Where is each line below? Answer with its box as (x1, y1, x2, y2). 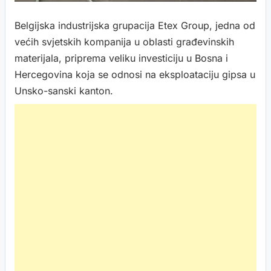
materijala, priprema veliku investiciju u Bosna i (15, 52, 228, 64)
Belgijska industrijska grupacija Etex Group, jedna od (15, 19, 255, 31)
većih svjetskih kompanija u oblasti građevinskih (15, 36, 234, 48)
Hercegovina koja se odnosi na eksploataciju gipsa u (15, 68, 255, 80)
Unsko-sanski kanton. (15, 85, 113, 97)
